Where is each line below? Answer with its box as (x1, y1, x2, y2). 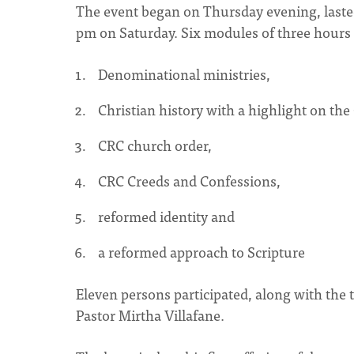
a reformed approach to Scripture (98, 240, 308, 263)
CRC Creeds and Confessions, (98, 169, 284, 192)
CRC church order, (98, 134, 212, 156)
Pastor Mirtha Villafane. (76, 303, 228, 326)
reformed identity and (98, 205, 238, 228)
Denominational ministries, (98, 62, 273, 85)
